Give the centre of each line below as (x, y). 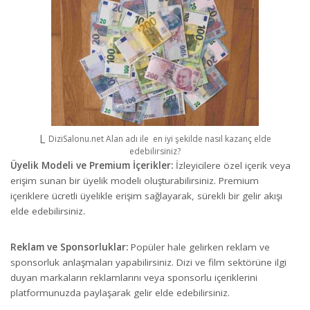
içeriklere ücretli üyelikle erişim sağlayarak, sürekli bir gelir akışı (146, 195)
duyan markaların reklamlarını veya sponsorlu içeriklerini (134, 277)
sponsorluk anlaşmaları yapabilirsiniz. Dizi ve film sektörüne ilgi (148, 262)
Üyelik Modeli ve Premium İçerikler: (92, 165)
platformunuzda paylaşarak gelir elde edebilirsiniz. (120, 292)
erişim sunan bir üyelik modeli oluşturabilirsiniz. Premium (135, 180)
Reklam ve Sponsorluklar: (69, 247)
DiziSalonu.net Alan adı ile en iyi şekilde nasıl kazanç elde (159, 138)
